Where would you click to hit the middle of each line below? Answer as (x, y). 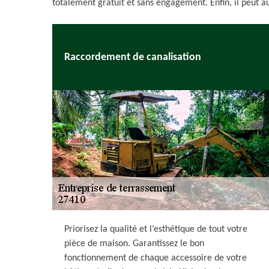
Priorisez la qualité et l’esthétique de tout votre (156, 229)
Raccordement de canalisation (133, 57)
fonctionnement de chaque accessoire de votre (156, 258)
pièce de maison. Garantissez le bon (134, 244)
